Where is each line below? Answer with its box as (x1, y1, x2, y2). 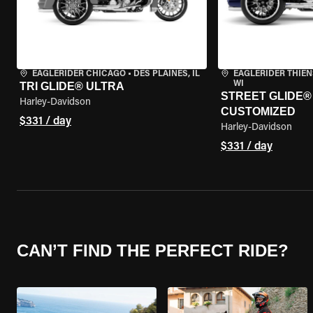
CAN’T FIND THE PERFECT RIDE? (17, 240, 289, 260)
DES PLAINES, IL (133, 70, 200, 78)
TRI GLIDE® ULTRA (20, 80, 124, 92)
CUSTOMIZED (220, 105, 296, 117)
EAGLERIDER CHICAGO (32, 70, 126, 78)
